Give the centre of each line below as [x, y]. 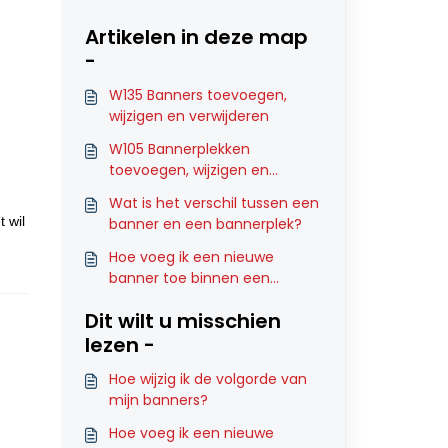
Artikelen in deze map [196, 37]
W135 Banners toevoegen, [197, 95]
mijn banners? [158, 400]
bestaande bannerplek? [191, 299]
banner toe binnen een [189, 278]
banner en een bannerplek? [205, 224]
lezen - [119, 345]
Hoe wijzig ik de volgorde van [207, 379]
